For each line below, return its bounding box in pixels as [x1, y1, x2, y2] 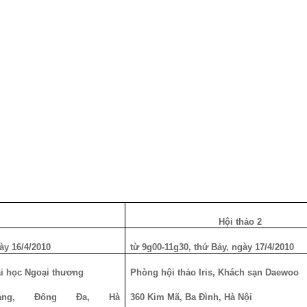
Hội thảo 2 [219, 217, 262, 227]
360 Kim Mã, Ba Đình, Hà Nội [130, 292, 253, 302]
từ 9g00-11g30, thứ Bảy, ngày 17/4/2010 [130, 242, 295, 252]
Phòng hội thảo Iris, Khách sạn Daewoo [130, 267, 299, 278]
